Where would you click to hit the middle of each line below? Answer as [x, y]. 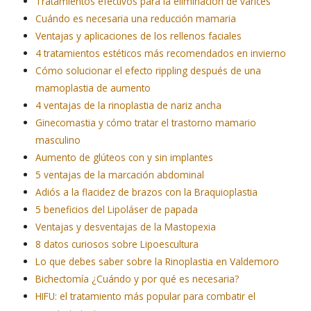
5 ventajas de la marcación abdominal [120, 175]
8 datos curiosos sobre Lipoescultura [117, 244]
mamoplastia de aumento [93, 88]
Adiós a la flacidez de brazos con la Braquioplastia [147, 192]
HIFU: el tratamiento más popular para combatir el [146, 296]
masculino [58, 140]
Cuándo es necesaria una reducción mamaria [136, 19]
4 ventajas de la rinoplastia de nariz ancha [129, 106]
